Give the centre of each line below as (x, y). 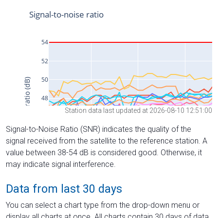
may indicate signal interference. (61, 164)
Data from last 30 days (64, 189)
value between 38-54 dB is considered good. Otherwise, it (104, 152)
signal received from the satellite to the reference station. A (107, 141)
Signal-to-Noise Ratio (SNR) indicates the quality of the (99, 129)
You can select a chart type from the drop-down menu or (103, 205)
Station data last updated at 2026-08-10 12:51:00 (138, 110)
